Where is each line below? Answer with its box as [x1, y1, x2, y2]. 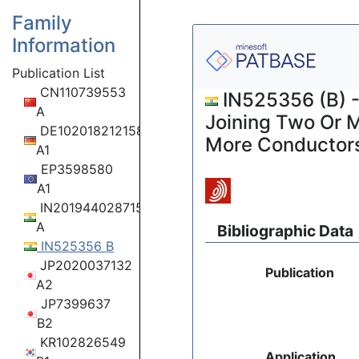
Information [12, 34, 115, 57]
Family [12, 11, 72, 34]
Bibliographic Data [217, 221, 354, 240]
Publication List [12, 65, 105, 81]
